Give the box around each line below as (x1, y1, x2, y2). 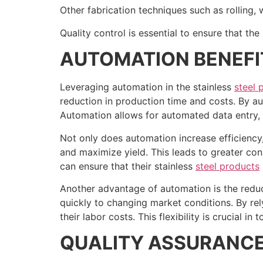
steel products (195, 160, 259, 172)
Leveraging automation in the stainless (60, 81, 234, 93)
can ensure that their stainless (60, 160, 195, 172)
